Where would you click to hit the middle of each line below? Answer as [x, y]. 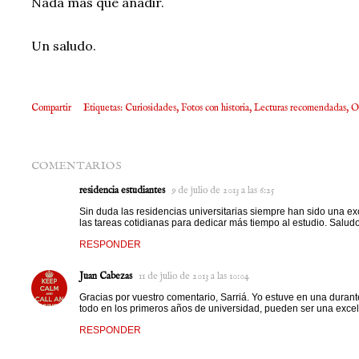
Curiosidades [151, 108]
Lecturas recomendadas [300, 108]
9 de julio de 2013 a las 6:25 [223, 190]
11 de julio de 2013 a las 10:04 [194, 276]
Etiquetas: [103, 108]
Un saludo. [64, 46]
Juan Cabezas [106, 276]
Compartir [51, 108]
